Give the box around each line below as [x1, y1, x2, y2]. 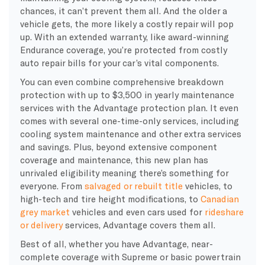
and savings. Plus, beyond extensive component [20, 141, 217, 152]
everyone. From [20, 180, 85, 191]
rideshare [204, 206, 244, 217]
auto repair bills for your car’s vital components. [20, 57, 219, 68]
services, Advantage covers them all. [62, 219, 218, 230]
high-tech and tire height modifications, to [20, 193, 201, 204]
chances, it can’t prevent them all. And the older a [20, 5, 227, 16]
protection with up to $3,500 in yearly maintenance [20, 89, 234, 100]
